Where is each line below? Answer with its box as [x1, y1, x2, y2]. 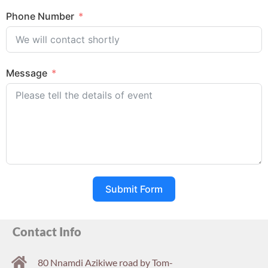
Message [6, 67, 47, 79]
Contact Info [13, 224, 81, 239]
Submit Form [105, 183, 163, 195]
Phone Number [6, 10, 74, 23]
